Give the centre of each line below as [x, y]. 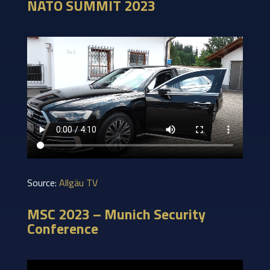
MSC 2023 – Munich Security [116, 214]
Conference [62, 228]
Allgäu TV [78, 182]
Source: [43, 182]
